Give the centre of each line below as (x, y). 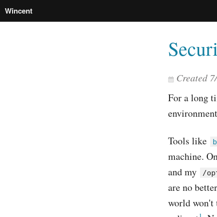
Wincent (19, 11)
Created (193, 77)
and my (184, 172)
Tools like (189, 141)
